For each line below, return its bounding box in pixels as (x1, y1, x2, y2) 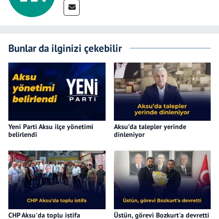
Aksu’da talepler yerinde (113, 122, 186, 131)
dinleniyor (113, 130, 145, 139)
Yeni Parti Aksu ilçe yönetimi (8, 122, 93, 131)
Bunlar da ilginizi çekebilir (8, 41, 122, 55)
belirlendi (8, 130, 37, 139)
